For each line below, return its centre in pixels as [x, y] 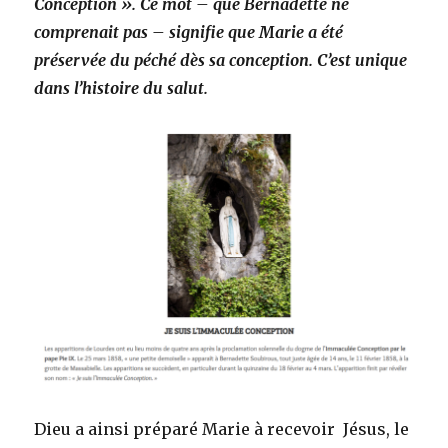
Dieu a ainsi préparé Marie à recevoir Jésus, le [222, 429]
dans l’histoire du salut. [121, 88]
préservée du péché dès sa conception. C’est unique [221, 60]
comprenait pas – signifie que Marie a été [189, 32]
